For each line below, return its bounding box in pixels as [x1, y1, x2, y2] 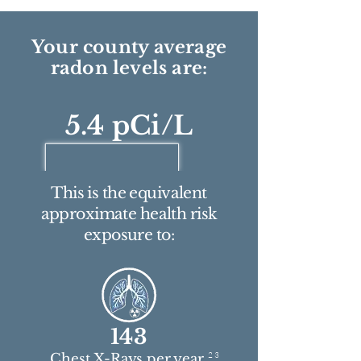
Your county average [31, 36, 227, 58]
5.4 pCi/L [64, 110, 193, 142]
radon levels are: [50, 57, 208, 79]
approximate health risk [40, 205, 218, 223]
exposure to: [83, 226, 175, 244]
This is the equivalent [51, 184, 207, 202]
